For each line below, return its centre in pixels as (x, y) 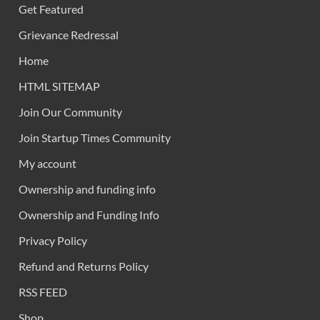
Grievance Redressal (69, 35)
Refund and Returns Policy (84, 266)
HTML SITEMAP (59, 86)
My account (47, 164)
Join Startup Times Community (95, 138)
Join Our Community (70, 112)
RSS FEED (43, 292)
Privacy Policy (53, 241)
